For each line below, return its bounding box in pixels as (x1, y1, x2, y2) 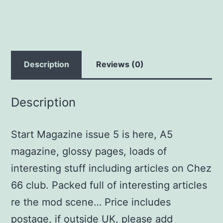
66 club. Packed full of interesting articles (11, 179, 208, 192)
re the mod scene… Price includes (11, 196, 171, 209)
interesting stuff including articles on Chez (11, 162, 212, 175)
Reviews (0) (96, 59, 144, 69)
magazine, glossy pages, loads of (11, 145, 167, 158)
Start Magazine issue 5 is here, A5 (11, 128, 173, 141)
